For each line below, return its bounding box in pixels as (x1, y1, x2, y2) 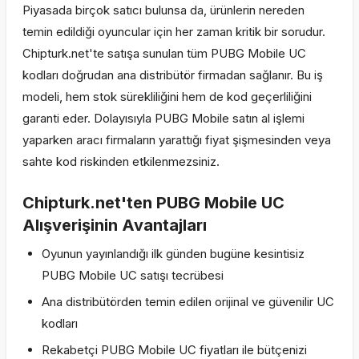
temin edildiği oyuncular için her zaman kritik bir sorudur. (22, 24, 325, 39)
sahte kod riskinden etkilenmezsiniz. (22, 154, 220, 169)
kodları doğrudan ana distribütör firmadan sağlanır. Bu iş (22, 67, 323, 83)
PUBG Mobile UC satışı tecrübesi (42, 268, 224, 283)
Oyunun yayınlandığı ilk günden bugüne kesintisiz (42, 246, 305, 261)
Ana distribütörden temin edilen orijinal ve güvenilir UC (42, 294, 334, 309)
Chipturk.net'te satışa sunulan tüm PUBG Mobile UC (22, 46, 306, 61)
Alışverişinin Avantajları (22, 216, 207, 235)
